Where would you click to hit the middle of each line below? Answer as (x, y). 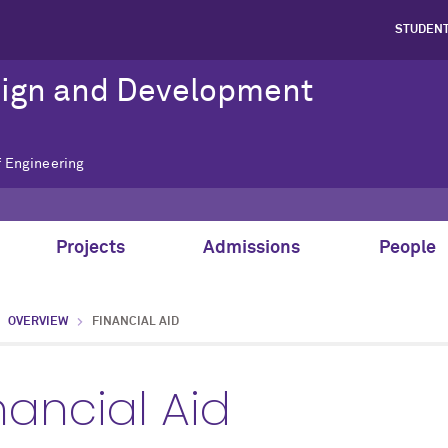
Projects (90, 248)
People (409, 248)
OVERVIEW (38, 322)
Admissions (251, 248)
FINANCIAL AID (135, 322)
